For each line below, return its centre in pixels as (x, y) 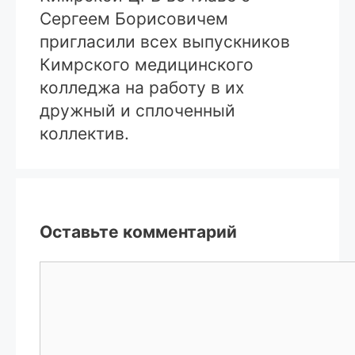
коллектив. (84, 134)
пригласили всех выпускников (165, 42)
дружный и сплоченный (137, 111)
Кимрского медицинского (147, 65)
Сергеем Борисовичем (134, 19)
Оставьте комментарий (138, 232)
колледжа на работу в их (142, 88)
